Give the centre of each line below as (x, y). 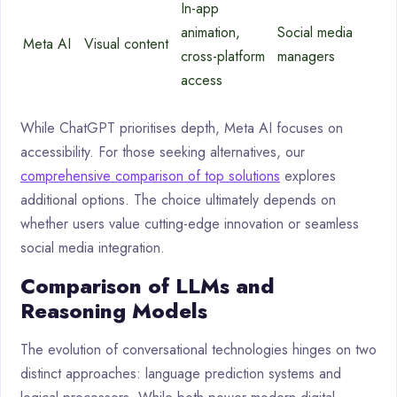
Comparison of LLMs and (148, 286)
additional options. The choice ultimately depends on (178, 200)
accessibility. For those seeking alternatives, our (163, 152)
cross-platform (223, 57)
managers (306, 57)
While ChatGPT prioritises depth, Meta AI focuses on (182, 128)
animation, (210, 33)
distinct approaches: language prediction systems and (181, 374)
